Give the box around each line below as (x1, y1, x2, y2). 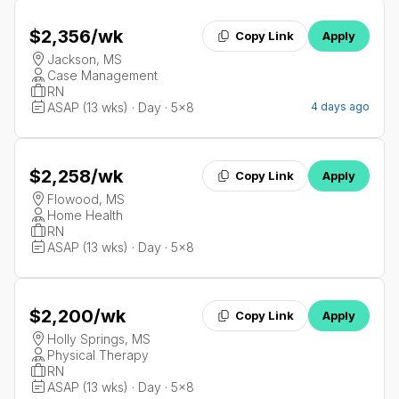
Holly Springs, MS (47, 331, 151, 346)
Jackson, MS (47, 52, 122, 67)
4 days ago (311, 100, 370, 113)
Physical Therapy (47, 347, 149, 362)
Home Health (47, 208, 123, 223)
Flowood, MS (47, 191, 125, 207)
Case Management (47, 68, 158, 83)
